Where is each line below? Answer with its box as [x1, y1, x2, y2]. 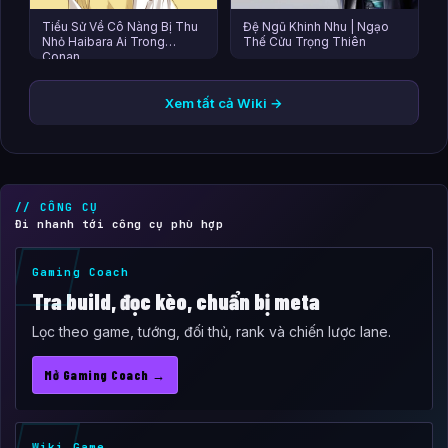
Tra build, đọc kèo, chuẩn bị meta [32, 288, 320, 315]
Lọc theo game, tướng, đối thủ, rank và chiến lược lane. [32, 323, 391, 341]
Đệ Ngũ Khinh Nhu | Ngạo [243, 19, 389, 35]
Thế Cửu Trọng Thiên [243, 34, 366, 50]
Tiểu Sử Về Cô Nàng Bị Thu [42, 19, 198, 35]
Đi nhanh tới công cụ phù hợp [15, 217, 224, 232]
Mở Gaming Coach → [44, 367, 166, 384]
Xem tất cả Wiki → [165, 95, 283, 112]
